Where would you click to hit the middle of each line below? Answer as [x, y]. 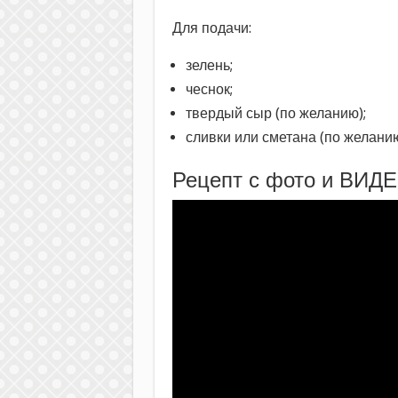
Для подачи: [211, 28]
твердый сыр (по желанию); [275, 113]
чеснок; [209, 89]
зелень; [209, 65]
